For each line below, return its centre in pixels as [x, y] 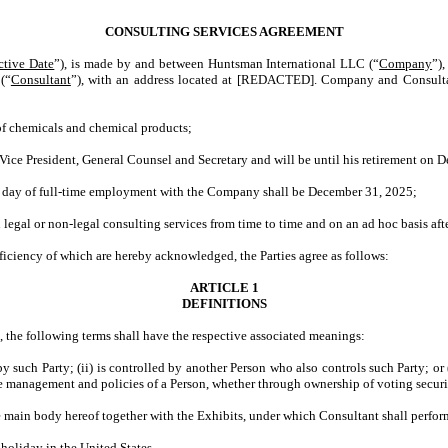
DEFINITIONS [224, 303]
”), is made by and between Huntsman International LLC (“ [217, 63]
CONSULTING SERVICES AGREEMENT [224, 31]
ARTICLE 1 [224, 287]
